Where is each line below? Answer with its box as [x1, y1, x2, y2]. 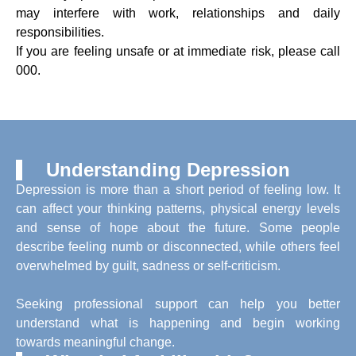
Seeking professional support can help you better [16, 297, 340, 311]
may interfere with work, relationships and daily [16, 6, 340, 20]
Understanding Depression [46, 159, 290, 180]
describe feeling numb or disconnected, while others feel [16, 240, 340, 253]
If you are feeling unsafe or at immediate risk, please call [16, 44, 340, 58]
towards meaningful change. [16, 335, 175, 349]
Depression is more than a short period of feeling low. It [16, 183, 340, 196]
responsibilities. [16, 25, 104, 39]
